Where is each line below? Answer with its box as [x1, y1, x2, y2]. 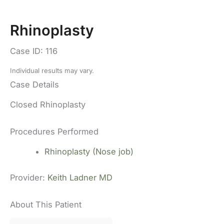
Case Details [10, 79, 59, 90]
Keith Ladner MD [47, 172, 112, 183]
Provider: [10, 172, 47, 183]
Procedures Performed [10, 126, 98, 137]
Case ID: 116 [10, 46, 57, 56]
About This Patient [10, 199, 81, 210]
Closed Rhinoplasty [10, 99, 85, 109]
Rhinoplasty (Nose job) [44, 146, 134, 156]
